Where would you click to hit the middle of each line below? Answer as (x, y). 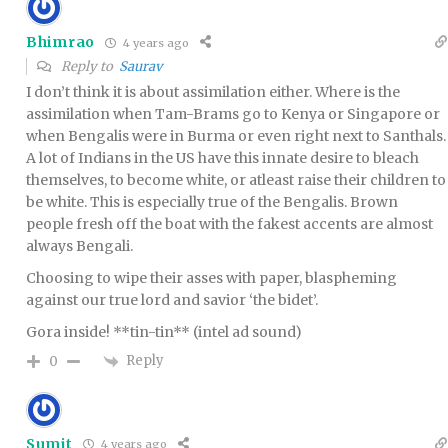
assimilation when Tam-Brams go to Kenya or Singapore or (233, 114)
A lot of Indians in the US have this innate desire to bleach (222, 158)
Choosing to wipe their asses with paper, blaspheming (211, 278)
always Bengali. (79, 246)
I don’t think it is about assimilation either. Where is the (213, 92)
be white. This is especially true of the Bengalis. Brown (212, 202)
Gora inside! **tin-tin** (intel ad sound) (164, 332)
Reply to (88, 67)
